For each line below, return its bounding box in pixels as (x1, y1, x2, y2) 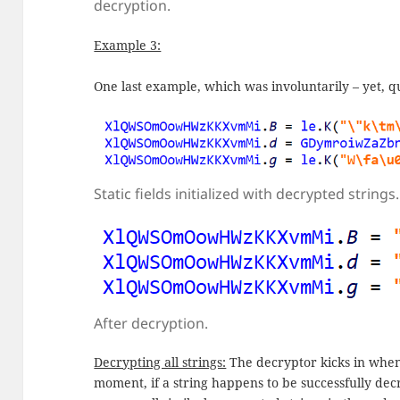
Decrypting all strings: (94, 354, 227, 371)
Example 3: (94, 36, 162, 54)
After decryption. (94, 312, 209, 333)
